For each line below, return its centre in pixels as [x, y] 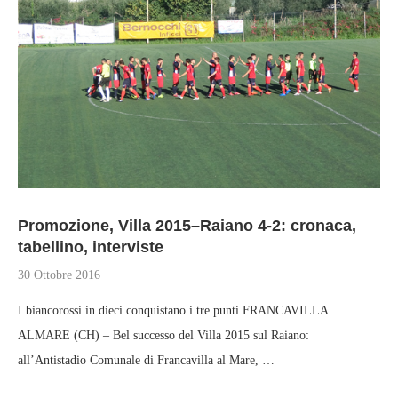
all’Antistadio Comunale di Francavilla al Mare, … [146, 360]
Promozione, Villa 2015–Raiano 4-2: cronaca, [187, 226]
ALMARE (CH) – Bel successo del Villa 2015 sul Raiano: [163, 335]
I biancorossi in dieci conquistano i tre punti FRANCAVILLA [173, 310]
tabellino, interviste [91, 247]
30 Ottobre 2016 [59, 275]
